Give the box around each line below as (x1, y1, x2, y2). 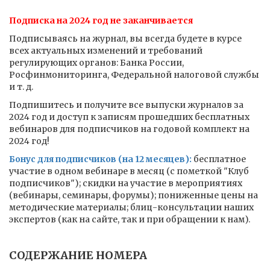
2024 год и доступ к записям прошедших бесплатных (9, 111, 250, 122)
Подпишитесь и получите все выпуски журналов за (9, 99, 243, 110)
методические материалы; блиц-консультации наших (9, 202, 254, 213)
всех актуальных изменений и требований (9, 45, 202, 56)
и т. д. (9, 81, 33, 92)
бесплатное (192, 154, 246, 165)
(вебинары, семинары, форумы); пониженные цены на (9, 190, 258, 201)
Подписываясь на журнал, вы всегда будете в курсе (9, 33, 242, 44)
